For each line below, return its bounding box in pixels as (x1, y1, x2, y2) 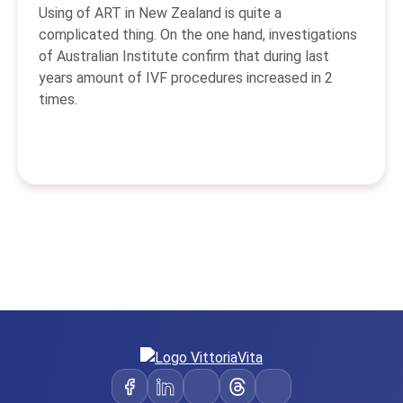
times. (39, 91, 77, 109)
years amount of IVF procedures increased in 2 (39, 69, 333, 87)
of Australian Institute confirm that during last (39, 48, 329, 66)
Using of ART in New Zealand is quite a (39, 4, 282, 22)
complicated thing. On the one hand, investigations (39, 26, 357, 44)
